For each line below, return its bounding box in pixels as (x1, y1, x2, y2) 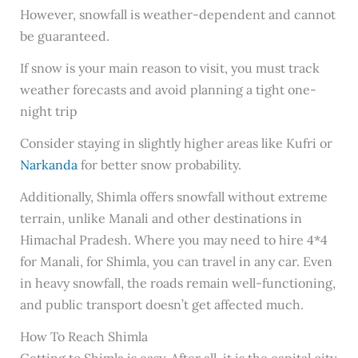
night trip (19, 103, 78, 120)
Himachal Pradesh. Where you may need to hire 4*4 (19, 231, 328, 248)
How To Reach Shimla (19, 328, 148, 344)
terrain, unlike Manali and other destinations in (19, 209, 302, 226)
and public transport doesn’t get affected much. (19, 296, 304, 312)
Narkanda (19, 157, 78, 173)
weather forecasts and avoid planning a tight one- (19, 82, 316, 98)
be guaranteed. (19, 28, 109, 45)
